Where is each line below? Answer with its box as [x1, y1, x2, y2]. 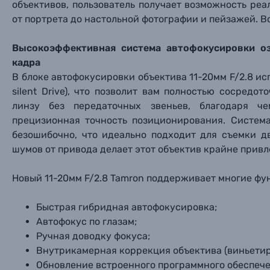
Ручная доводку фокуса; [36, 230, 150, 242]
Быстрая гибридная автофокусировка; [36, 201, 217, 213]
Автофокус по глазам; [36, 216, 137, 227]
